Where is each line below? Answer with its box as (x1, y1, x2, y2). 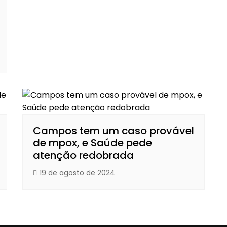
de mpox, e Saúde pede (33, 136, 152, 150)
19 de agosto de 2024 (40, 168, 115, 178)
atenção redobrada (33, 148, 134, 162)
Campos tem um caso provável (33, 124, 194, 138)
